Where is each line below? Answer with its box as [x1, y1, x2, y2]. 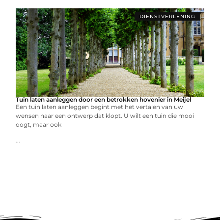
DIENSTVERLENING [139, 13, 195, 20]
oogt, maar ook [16, 121, 62, 128]
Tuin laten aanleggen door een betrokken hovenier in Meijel [16, 96, 192, 103]
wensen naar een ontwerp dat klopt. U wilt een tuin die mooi [16, 112, 194, 119]
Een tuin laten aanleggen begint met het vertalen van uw [16, 103, 184, 110]
